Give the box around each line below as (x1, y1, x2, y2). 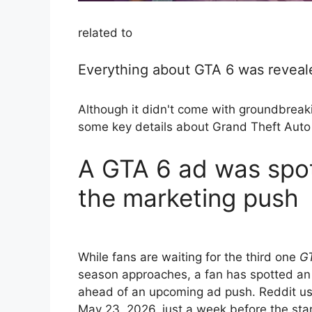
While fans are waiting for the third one (78, 250, 299, 265)
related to (78, 25, 132, 40)
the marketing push (78, 182, 299, 212)
